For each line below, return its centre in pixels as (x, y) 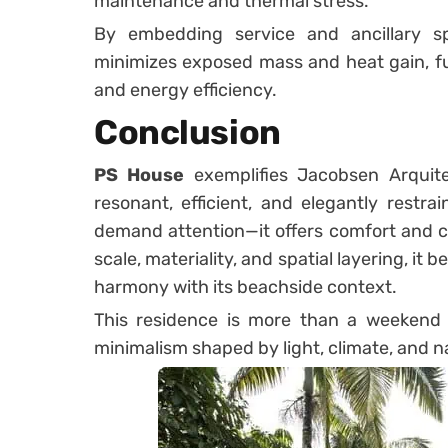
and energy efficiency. (185, 89)
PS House (139, 174)
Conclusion (187, 132)
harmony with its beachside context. (245, 286)
